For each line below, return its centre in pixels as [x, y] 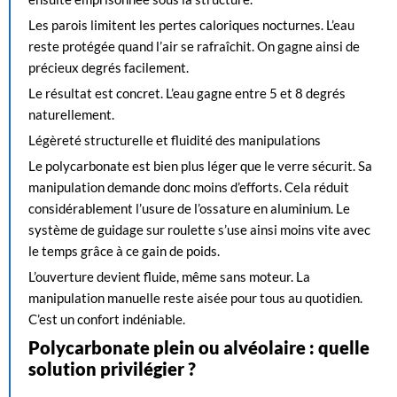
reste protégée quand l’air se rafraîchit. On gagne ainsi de [194, 46]
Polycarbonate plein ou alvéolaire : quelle [199, 347]
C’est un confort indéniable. [107, 319]
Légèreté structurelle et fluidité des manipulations [175, 140]
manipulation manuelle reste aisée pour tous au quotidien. [195, 298]
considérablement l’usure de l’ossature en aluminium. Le [189, 208]
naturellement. [71, 114]
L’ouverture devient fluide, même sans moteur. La [169, 276]
